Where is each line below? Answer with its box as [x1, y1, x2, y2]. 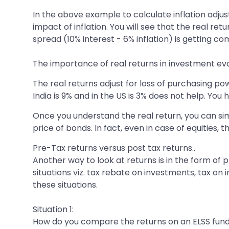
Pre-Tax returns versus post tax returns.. [33, 142, 195, 154]
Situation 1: [33, 203, 74, 215]
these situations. [33, 178, 98, 191]
